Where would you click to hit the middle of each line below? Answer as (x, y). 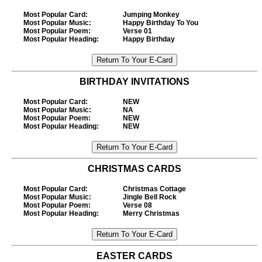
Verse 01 (137, 31)
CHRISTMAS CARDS (135, 169)
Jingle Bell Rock (150, 197)
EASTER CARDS (135, 256)
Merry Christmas (151, 213)
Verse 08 (137, 205)
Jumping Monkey (151, 15)
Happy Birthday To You (161, 23)
